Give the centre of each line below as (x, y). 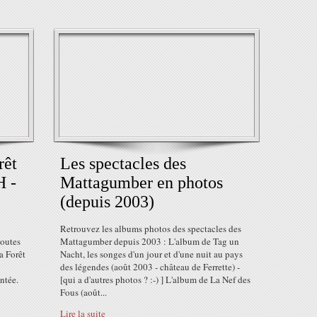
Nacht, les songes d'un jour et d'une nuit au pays (151, 254)
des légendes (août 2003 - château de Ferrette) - (150, 267)
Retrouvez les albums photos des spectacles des (151, 229)
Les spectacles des (123, 163)
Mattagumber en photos (142, 183)
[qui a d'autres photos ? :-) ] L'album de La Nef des (155, 279)
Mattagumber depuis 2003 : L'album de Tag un (150, 241)
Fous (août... (83, 292)
